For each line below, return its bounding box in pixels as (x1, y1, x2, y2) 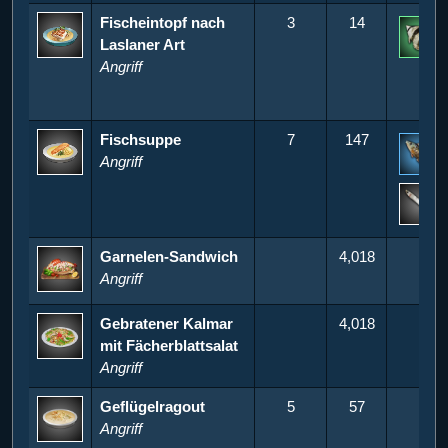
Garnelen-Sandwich (100, 247, 238, 265)
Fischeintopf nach (100, 13, 225, 31)
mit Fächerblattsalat (100, 336, 238, 354)
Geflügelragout (100, 397, 205, 415)
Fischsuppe (100, 130, 181, 148)
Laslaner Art (100, 35, 185, 53)
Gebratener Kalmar (100, 314, 233, 332)
